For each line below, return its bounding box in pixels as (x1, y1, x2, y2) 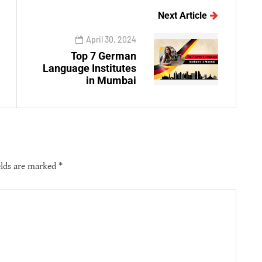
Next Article (158, 10, 207, 22)
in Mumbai (86, 74, 136, 87)
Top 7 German (71, 50, 136, 63)
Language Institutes (43, 62, 136, 75)
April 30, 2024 (86, 35, 136, 45)
